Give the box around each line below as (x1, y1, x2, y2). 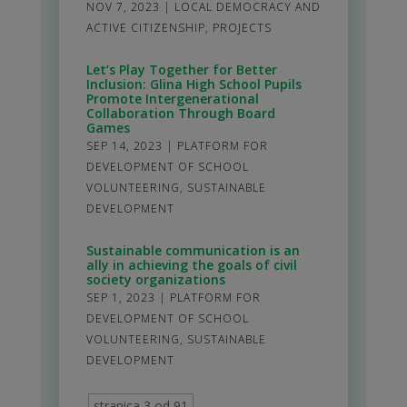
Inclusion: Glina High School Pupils (85, 74, 302, 93)
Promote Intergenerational (85, 89, 259, 107)
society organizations (85, 270, 225, 288)
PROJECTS (212, 19, 272, 35)
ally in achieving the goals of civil (85, 255, 297, 273)
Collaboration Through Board (85, 104, 275, 122)
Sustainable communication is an (85, 241, 300, 259)
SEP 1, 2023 (85, 289, 155, 305)
